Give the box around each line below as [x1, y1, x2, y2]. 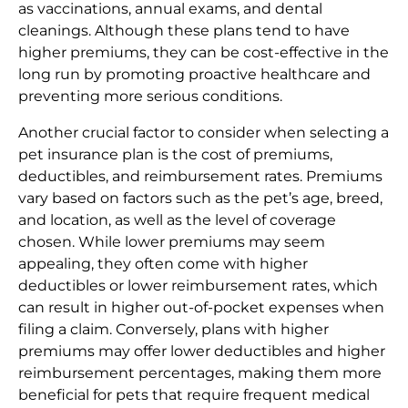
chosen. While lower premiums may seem [18, 233, 325, 251]
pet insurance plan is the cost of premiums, [18, 146, 332, 164]
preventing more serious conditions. [18, 87, 282, 106]
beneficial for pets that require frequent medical [18, 386, 370, 404]
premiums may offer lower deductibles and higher [18, 342, 385, 361]
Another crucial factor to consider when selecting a [18, 124, 389, 142]
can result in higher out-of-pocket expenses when [18, 299, 384, 317]
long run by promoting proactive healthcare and [18, 66, 371, 84]
